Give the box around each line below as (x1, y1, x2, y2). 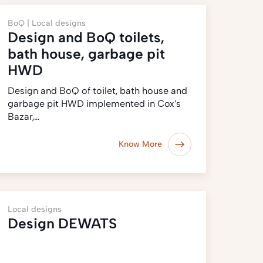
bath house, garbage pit (7, 45, 165, 62)
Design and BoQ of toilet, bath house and (7, 85, 187, 96)
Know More (118, 139, 162, 149)
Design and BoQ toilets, (7, 29, 164, 46)
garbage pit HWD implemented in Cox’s (7, 98, 181, 109)
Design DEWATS (7, 215, 117, 232)
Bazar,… (7, 111, 39, 122)
